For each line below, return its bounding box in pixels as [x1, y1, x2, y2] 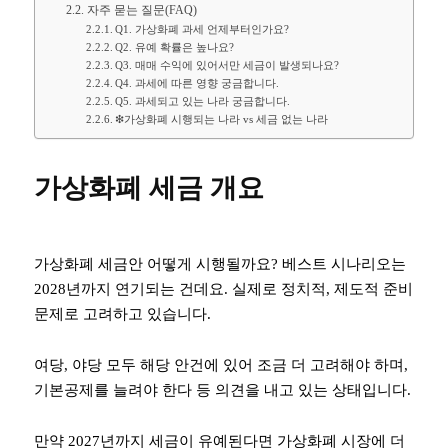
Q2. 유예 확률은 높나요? [114, 40, 234, 53]
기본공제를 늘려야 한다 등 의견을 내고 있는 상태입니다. [34, 381, 411, 398]
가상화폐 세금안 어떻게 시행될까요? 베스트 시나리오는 [34, 255, 406, 272]
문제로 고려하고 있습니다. [34, 305, 211, 322]
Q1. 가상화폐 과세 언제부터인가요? [114, 22, 289, 35]
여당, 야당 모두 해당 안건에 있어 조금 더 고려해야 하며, [34, 356, 408, 373]
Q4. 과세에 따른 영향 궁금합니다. [114, 76, 279, 89]
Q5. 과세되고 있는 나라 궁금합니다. [114, 94, 290, 107]
